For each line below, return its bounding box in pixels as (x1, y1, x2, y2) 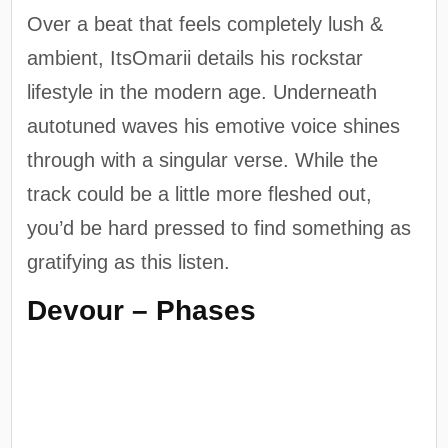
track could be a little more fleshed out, (27, 182, 373, 205)
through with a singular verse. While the (27, 148, 379, 171)
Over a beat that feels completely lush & (27, 12, 384, 35)
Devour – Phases (27, 295, 257, 327)
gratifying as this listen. (27, 250, 231, 273)
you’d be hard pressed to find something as (27, 216, 412, 239)
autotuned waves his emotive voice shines (27, 114, 401, 137)
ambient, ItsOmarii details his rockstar (27, 46, 364, 69)
